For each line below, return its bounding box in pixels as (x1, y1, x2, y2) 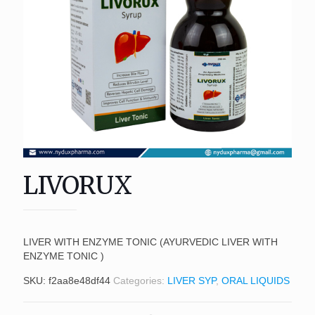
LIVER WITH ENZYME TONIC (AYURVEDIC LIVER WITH (23, 236, 278, 247)
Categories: (113, 275, 167, 286)
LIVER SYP (167, 275, 216, 286)
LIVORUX (23, 170, 132, 201)
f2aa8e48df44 (49, 275, 110, 286)
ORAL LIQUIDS (221, 275, 290, 286)
